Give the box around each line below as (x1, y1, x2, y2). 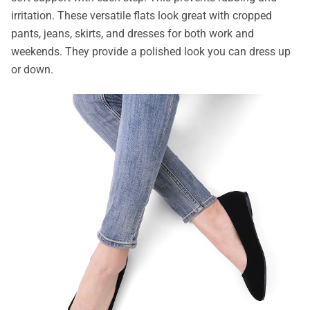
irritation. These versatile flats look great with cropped (11, 9, 272, 23)
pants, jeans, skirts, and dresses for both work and (11, 27, 254, 41)
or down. (11, 63, 53, 77)
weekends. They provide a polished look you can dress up (11, 45, 291, 59)
